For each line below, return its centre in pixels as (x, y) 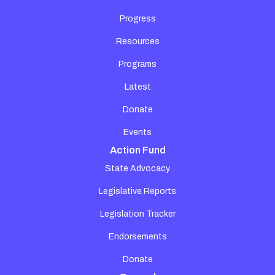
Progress (137, 18)
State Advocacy (137, 168)
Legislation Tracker (137, 214)
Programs (137, 64)
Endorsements (137, 236)
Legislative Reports (137, 191)
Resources (137, 41)
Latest (137, 87)
